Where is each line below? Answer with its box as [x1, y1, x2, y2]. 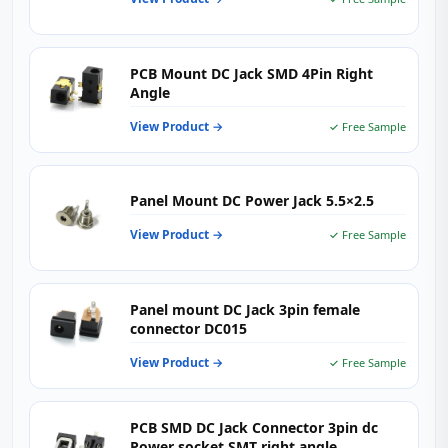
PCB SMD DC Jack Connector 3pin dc [130, 417, 378, 437]
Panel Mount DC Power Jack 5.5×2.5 [130, 191, 374, 210]
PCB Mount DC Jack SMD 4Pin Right [130, 63, 373, 83]
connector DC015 [130, 318, 247, 338]
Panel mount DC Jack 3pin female [130, 299, 360, 319]
